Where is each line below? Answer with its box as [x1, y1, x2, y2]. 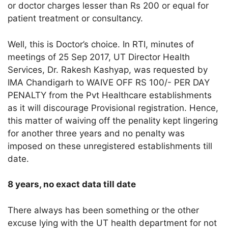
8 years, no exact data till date [8, 179, 136, 190]
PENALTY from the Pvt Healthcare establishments [8, 90, 212, 100]
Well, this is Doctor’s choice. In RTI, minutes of [8, 39, 194, 49]
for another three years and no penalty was [8, 128, 185, 138]
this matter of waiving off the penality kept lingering [8, 115, 218, 126]
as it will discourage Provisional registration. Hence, [8, 102, 219, 113]
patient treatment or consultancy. [8, 13, 144, 24]
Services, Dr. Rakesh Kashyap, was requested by [8, 64, 208, 75]
